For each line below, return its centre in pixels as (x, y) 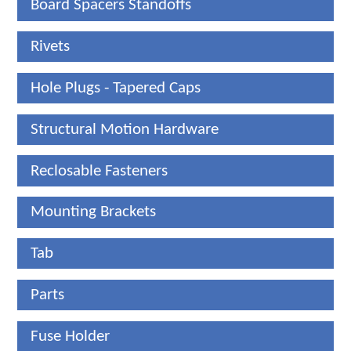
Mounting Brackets (94, 212)
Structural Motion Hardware (125, 129)
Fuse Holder (71, 336)
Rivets (51, 47)
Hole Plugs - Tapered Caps (116, 88)
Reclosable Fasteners (100, 171)
